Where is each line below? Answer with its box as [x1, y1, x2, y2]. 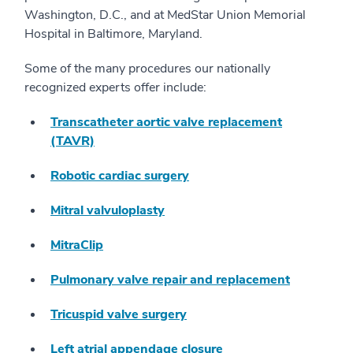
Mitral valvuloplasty [50, 202, 165, 219]
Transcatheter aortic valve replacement [50, 113, 282, 131]
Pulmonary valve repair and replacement [50, 271, 290, 288]
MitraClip [50, 236, 103, 254]
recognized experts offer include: [24, 79, 206, 96]
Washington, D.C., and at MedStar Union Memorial [24, 6, 306, 24]
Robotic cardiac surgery [50, 167, 189, 184]
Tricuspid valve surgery [50, 306, 187, 323]
